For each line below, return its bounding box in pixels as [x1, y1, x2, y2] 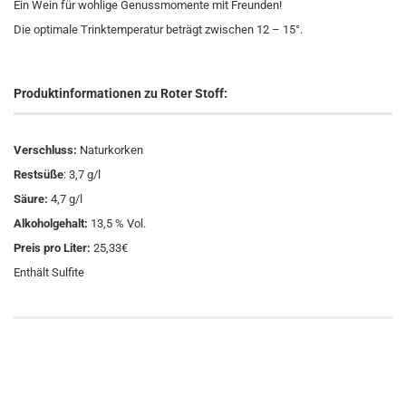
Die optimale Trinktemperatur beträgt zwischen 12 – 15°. [14, 23, 303, 36]
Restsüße [14, 168, 63, 181]
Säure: [14, 192, 51, 206]
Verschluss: [14, 143, 77, 157]
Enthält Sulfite [14, 266, 84, 279]
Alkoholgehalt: [14, 217, 91, 230]
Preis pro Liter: [14, 241, 91, 255]
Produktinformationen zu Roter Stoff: [14, 86, 227, 101]
